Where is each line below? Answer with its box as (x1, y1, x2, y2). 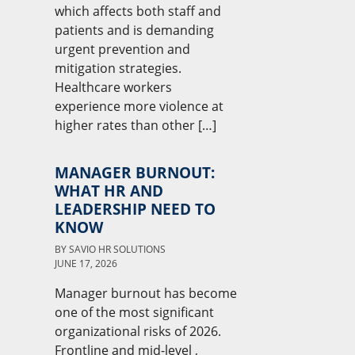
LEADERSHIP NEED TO (54, 198, 216, 219)
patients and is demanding (54, 21, 214, 39)
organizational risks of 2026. (54, 323, 221, 340)
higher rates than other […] (54, 116, 216, 134)
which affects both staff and (54, 2, 221, 20)
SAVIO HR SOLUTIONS (68, 242, 166, 256)
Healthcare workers (54, 78, 172, 96)
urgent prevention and (54, 40, 190, 58)
